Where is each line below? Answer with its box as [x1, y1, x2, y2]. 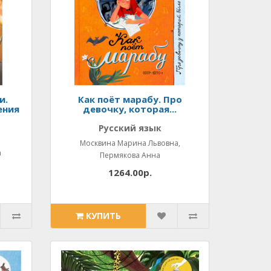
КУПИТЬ [86, 210, 122, 221]
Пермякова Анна [99, 150, 160, 160]
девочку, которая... [83, 103, 177, 115]
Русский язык [98, 122, 162, 134]
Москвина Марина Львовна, [79, 138, 180, 148]
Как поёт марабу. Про [77, 93, 182, 105]
